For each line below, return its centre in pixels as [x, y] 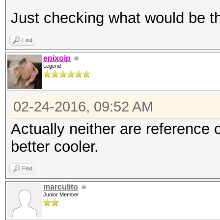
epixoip [57, 58]
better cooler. [55, 147]
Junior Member [61, 194]
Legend [52, 66]
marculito [61, 187]
